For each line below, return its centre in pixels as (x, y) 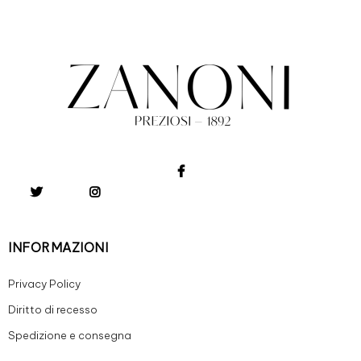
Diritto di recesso (53, 309)
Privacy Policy (44, 283)
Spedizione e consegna (70, 335)
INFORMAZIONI (58, 247)
